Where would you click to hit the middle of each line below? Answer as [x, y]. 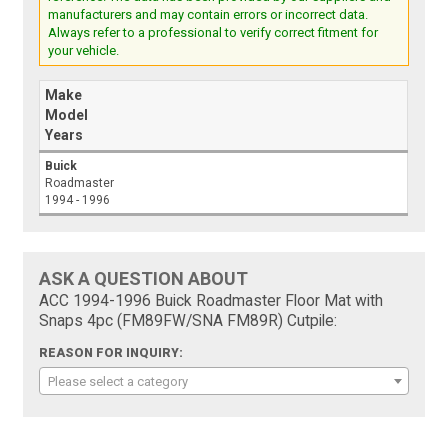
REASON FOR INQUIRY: [111, 352]
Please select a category [118, 381]
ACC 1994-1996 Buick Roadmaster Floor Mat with [211, 300]
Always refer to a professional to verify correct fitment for [213, 32]
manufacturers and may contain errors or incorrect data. [208, 14]
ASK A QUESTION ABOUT [144, 278]
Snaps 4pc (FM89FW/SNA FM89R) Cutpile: [188, 320]
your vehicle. [84, 50]
